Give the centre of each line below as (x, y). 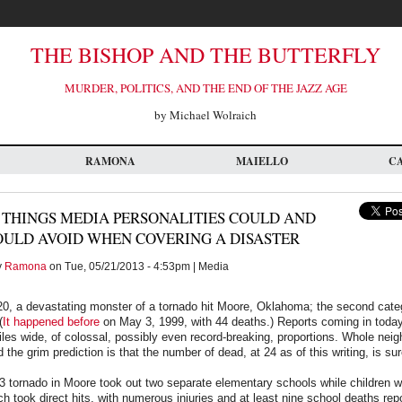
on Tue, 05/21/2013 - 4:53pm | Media (138, 267)
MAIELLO (262, 161)
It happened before (51, 322)
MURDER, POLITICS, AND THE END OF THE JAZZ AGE (205, 88)
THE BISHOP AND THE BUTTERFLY (205, 55)
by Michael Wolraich (205, 115)
